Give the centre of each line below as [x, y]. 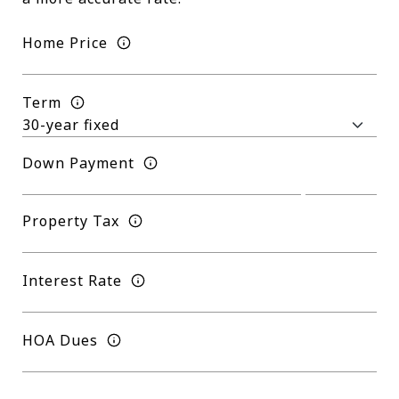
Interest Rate [72, 280]
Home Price [65, 42]
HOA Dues [60, 340]
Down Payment [78, 163]
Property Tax [71, 220]
